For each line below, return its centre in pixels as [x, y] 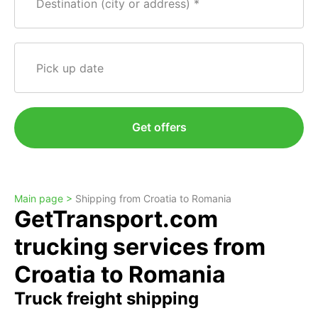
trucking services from [140, 247]
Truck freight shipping [106, 298]
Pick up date [70, 68]
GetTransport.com [116, 219]
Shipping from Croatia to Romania [153, 198]
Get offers [159, 127]
